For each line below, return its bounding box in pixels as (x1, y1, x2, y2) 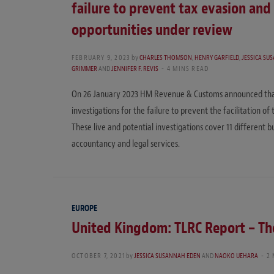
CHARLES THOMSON (139, 52, 193, 62)
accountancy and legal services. (72, 137, 180, 150)
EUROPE (72, 202, 97, 213)
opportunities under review (72, 20, 232, 40)
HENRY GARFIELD (194, 52, 240, 62)
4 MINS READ (167, 63, 209, 73)
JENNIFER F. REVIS (111, 63, 158, 73)
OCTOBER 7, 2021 (72, 250, 125, 261)
